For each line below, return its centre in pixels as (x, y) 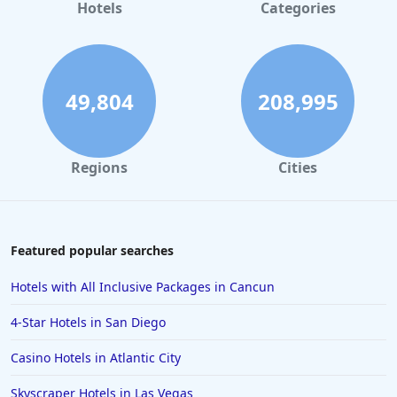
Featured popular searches (92, 251)
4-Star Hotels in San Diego (88, 323)
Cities (298, 168)
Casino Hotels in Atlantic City (96, 358)
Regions (99, 168)
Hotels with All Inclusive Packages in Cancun (143, 287)
